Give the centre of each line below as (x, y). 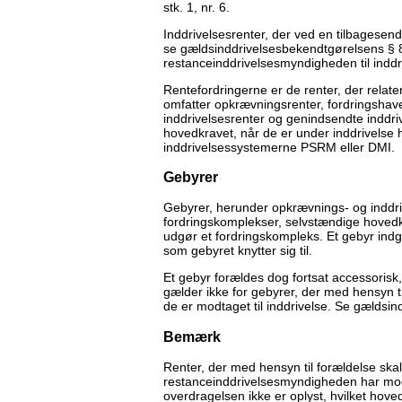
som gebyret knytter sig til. (238, 251)
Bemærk (192, 336)
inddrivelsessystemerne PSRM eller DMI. (279, 147)
